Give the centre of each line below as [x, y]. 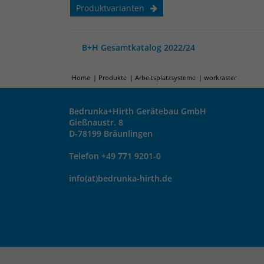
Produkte [113, 77]
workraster [220, 77]
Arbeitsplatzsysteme [165, 77]
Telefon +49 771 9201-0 [115, 156]
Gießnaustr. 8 [96, 122]
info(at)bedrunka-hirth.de [121, 178]
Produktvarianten [110, 8]
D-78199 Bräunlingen [111, 133]
